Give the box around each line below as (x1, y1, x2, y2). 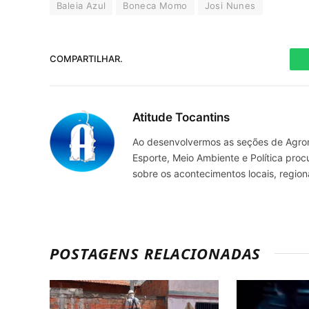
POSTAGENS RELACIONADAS (50, 242, 261, 263)
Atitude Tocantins (132, 110, 230, 124)
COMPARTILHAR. (50, 53, 123, 65)
